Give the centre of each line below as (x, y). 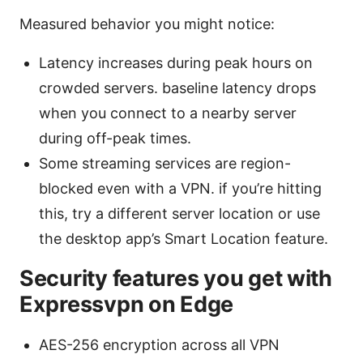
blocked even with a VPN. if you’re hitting (180, 189)
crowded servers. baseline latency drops (177, 88)
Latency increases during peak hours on (176, 63)
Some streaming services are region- (165, 164)
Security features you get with (176, 279)
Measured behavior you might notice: (147, 24)
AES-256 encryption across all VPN (159, 345)
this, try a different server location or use (179, 214)
